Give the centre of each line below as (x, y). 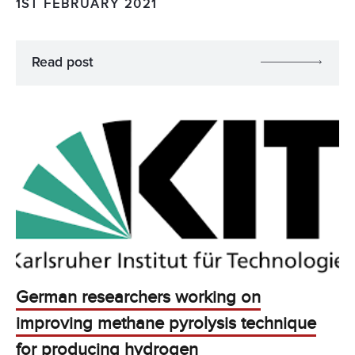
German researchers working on (138, 298)
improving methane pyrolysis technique (166, 324)
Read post (63, 62)
